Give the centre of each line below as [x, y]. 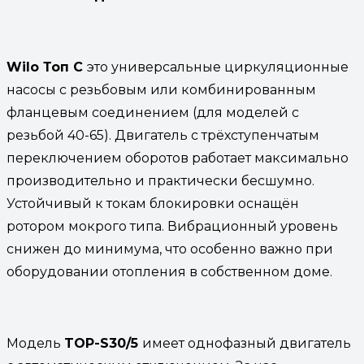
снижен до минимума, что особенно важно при [170, 249]
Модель [35, 343]
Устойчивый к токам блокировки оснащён [153, 203]
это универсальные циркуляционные [218, 67]
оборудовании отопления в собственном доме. [171, 271]
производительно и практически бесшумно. [160, 180]
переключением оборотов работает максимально [178, 158]
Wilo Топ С [47, 67]
